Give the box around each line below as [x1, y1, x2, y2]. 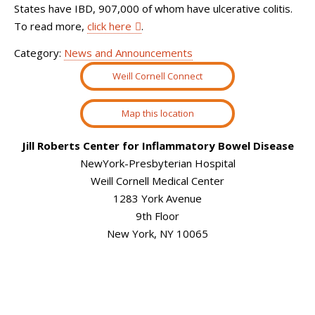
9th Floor [136, 208, 179, 223]
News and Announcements [64, 45, 193, 60]
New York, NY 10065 [107, 226, 208, 240]
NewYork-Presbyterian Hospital [79, 155, 236, 170]
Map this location [121, 107, 194, 120]
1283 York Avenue [113, 191, 202, 205]
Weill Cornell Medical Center [91, 173, 224, 188]
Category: [14, 45, 64, 60]
